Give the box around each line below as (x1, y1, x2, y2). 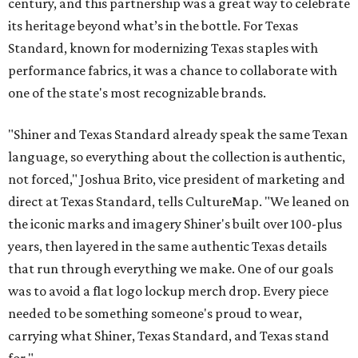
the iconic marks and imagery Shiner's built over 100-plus (8, 215, 342, 232)
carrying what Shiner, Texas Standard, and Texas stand (8, 327, 329, 344)
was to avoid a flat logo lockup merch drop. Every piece (8, 282, 328, 299)
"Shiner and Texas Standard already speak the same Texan (8, 125, 348, 142)
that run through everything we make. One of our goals (8, 260, 333, 276)
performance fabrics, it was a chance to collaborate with (8, 62, 337, 78)
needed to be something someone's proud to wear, (8, 304, 302, 321)
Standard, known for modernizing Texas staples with (8, 39, 318, 56)
